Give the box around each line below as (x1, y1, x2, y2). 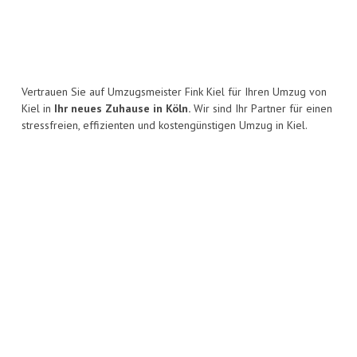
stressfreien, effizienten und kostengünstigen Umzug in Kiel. (22, 118, 308, 133)
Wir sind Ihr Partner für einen (190, 101, 332, 116)
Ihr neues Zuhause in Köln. (54, 101, 190, 116)
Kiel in (22, 101, 54, 116)
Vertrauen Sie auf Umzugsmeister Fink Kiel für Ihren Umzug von (22, 84, 327, 100)
